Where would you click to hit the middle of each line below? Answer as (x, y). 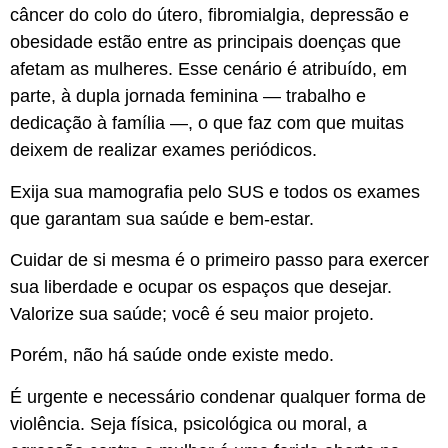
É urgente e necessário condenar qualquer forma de (218, 396)
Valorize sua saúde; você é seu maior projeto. (192, 314)
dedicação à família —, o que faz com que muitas (207, 123)
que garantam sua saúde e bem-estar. (162, 218)
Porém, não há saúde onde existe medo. (172, 355)
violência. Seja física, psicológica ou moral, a (188, 423)
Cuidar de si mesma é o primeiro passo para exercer (219, 260)
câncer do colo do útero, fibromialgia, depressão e (209, 15)
